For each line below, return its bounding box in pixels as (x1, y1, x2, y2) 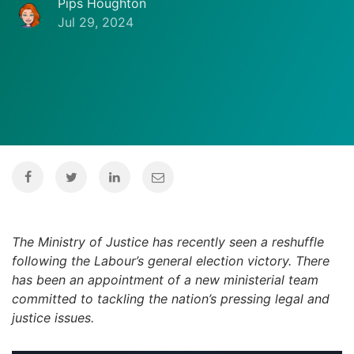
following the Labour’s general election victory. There (12, 253, 330, 269)
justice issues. (12, 310, 94, 326)
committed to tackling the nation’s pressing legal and (12, 291, 330, 307)
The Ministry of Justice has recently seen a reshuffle (12, 234, 324, 250)
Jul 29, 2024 (58, 14, 134, 30)
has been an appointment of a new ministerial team (12, 272, 318, 288)
